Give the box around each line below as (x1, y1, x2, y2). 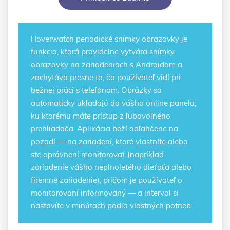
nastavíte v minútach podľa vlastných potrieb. (31, 202, 193, 210)
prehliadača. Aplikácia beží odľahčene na (31, 125, 178, 133)
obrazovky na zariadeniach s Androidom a (31, 61, 182, 69)
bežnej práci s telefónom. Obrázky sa (31, 87, 162, 94)
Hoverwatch (31, 35, 76, 43)
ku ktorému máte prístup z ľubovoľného (31, 112, 170, 120)
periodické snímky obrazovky (76, 35, 179, 43)
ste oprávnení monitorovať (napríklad (31, 151, 164, 159)
